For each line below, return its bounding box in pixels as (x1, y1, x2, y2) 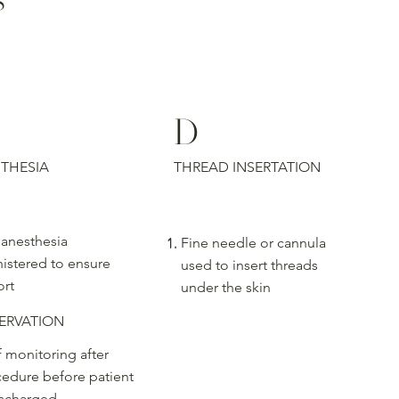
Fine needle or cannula (180, 234, 326, 252)
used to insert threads (180, 256, 318, 274)
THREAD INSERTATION (173, 159, 321, 176)
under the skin (180, 279, 271, 297)
